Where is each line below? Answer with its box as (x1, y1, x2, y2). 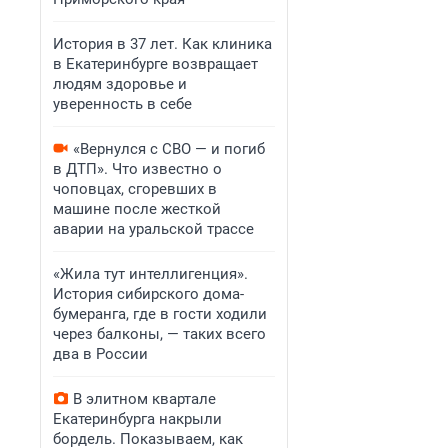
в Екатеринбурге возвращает (53, 55, 258, 73)
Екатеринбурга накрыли (53, 410, 222, 428)
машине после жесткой (53, 200, 221, 218)
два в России (53, 345, 148, 363)
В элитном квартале (73, 390, 216, 408)
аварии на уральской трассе (53, 220, 254, 238)
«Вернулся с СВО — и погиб (73, 140, 265, 158)
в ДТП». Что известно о (53, 160, 222, 178)
